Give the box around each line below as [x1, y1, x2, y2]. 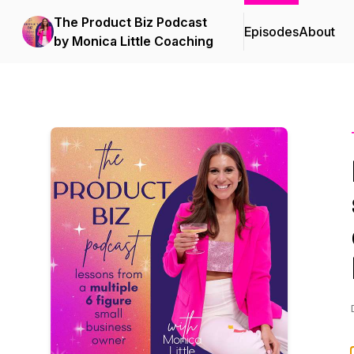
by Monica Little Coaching [54, 33, 213, 49]
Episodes [244, 24, 299, 40]
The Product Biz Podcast [54, 14, 207, 30]
